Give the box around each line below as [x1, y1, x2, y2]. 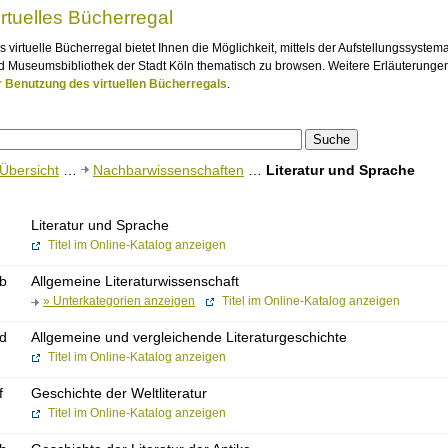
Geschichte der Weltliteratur [31, 384, 207, 401]
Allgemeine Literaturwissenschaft [31, 272, 239, 289]
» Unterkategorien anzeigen [43, 294, 195, 307]
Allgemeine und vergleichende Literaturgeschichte [31, 328, 347, 345]
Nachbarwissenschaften [93, 161, 244, 178]
